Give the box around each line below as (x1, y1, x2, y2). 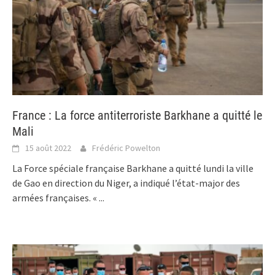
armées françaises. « (12, 192, 99, 204)
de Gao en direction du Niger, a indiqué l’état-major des (12, 177, 240, 189)
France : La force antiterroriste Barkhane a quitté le (12, 108, 262, 123)
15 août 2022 (25, 142, 71, 153)
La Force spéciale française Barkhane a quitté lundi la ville (12, 162, 254, 174)
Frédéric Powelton (92, 142, 160, 153)
